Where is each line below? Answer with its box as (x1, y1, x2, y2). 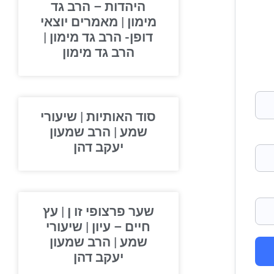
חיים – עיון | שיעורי (58, 220, 163, 234)
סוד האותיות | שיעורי (53, 109, 169, 124)
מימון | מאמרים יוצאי (52, 15, 169, 29)
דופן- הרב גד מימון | (56, 30, 166, 45)
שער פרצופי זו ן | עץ (54, 204, 166, 219)
